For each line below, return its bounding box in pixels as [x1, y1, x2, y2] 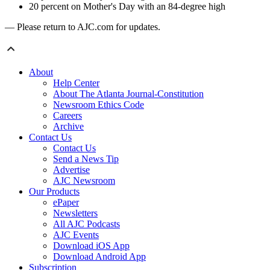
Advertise [53, 165, 90, 175]
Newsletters [53, 208, 98, 219]
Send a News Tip [53, 154, 119, 165]
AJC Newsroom [53, 175, 115, 186]
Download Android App [53, 251, 146, 262]
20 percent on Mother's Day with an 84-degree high [29, 1, 225, 12]
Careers [53, 110, 82, 121]
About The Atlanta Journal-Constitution [53, 89, 204, 99]
